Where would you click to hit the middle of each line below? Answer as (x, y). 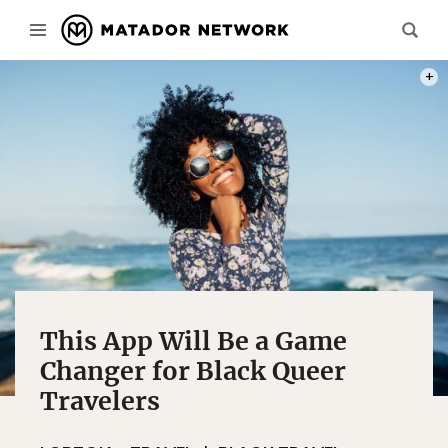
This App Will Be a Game (193, 341)
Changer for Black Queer (193, 371)
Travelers (100, 401)
